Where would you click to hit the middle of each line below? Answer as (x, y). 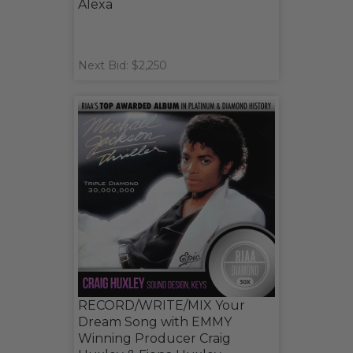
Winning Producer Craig (154, 338)
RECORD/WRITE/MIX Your (162, 305)
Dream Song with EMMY (155, 321)
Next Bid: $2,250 (123, 65)
